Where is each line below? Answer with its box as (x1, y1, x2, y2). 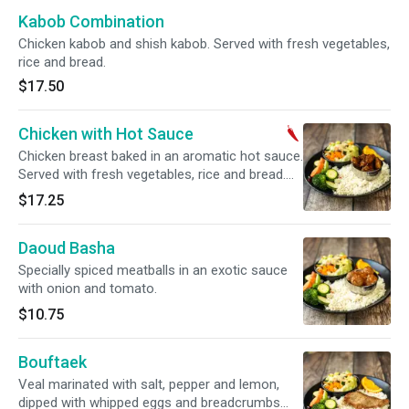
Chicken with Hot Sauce (18, 124, 194, 143)
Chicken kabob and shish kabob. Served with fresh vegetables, (18, 36, 390, 52)
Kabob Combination (18, 12, 164, 31)
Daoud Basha (18, 238, 115, 257)
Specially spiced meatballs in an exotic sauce (18, 262, 288, 278)
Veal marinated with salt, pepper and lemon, (18, 376, 279, 393)
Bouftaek (18, 352, 87, 372)
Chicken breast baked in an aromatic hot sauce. (18, 148, 303, 164)
